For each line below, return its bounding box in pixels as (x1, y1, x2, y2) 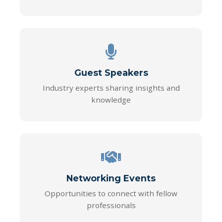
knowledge (91, 95, 131, 105)
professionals (86, 200, 136, 210)
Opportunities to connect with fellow (45, 188, 177, 198)
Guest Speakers (74, 67, 148, 78)
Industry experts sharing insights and (42, 83, 180, 93)
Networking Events (66, 173, 156, 183)
